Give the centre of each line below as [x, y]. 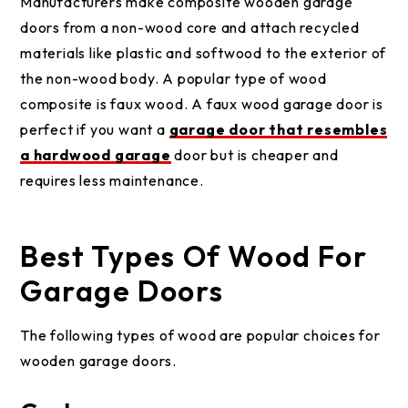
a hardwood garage [96, 155]
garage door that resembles [278, 129]
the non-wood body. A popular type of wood [173, 78]
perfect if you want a [95, 129]
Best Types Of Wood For [194, 256]
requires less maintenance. [112, 180]
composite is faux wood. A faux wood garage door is [202, 104]
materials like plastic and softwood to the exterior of [204, 53]
